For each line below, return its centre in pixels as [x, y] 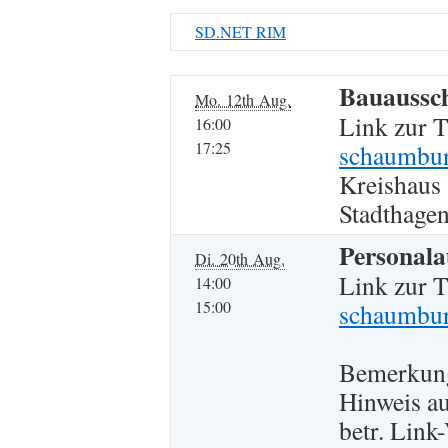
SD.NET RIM [240, 31]
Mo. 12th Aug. [243, 99]
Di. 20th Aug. [240, 258]
